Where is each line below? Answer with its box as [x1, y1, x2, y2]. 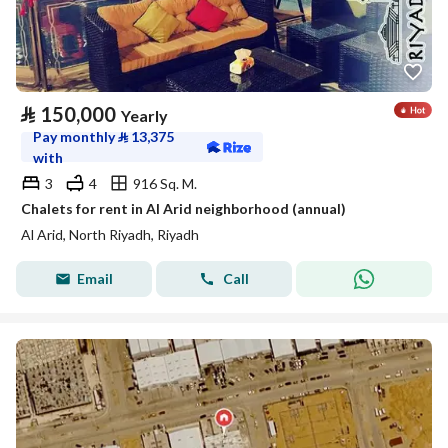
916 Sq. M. [133, 174, 197, 192]
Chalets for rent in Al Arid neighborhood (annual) [21, 200, 346, 217]
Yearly [121, 106, 168, 125]
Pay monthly [33, 128, 118, 145]
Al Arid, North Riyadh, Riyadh [21, 226, 199, 243]
